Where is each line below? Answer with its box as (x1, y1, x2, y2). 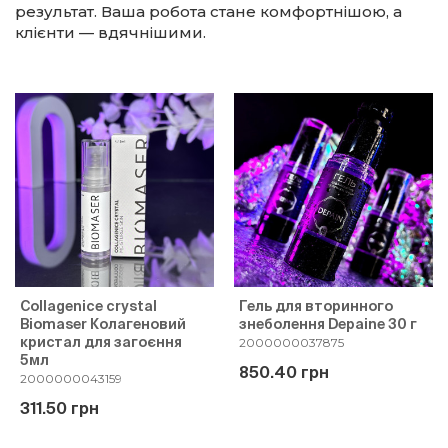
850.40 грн (239, 363, 329, 381)
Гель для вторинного (239, 298, 393, 314)
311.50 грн (20, 399, 99, 417)
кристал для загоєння (20, 334, 182, 350)
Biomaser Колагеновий (20, 316, 186, 332)
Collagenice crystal (20, 298, 157, 314)
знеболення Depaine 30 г (239, 316, 417, 332)
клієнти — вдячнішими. (15, 23, 206, 42)
